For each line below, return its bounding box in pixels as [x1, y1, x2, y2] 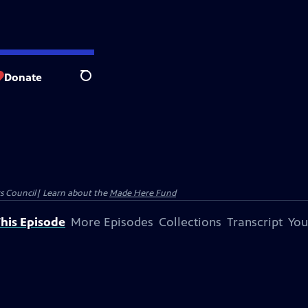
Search [80, 76, 113, 90]
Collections [159, 214, 221, 230]
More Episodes [71, 214, 153, 230]
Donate [4, 70, 42, 84]
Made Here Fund [109, 188, 176, 199]
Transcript [227, 214, 283, 230]
